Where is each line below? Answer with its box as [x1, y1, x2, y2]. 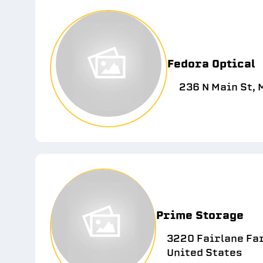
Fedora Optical [167, 56, 255, 72]
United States [166, 246, 242, 260]
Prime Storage [156, 208, 244, 223]
